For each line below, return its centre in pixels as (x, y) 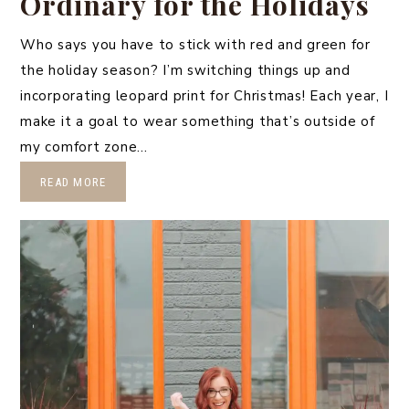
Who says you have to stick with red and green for (195, 44)
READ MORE (73, 182)
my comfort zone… (84, 147)
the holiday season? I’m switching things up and (185, 70)
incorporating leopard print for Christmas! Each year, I (204, 95)
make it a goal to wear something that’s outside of (198, 121)
